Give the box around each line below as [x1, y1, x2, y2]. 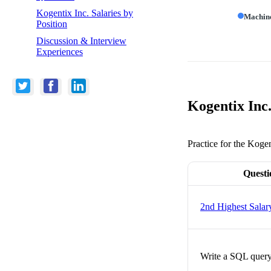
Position [36, 18, 67, 29]
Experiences [36, 46, 83, 57]
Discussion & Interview [36, 35, 126, 46]
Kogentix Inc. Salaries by [36, 7, 133, 18]
